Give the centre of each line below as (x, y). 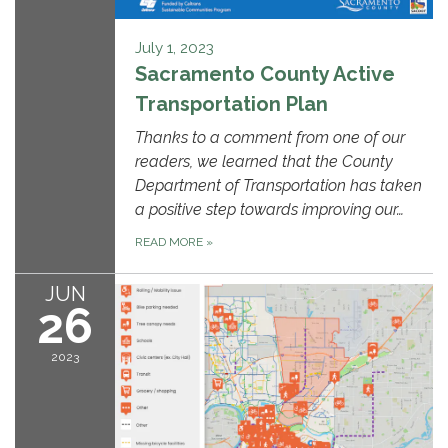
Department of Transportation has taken (278, 185)
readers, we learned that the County (264, 161)
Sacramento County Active (265, 73)
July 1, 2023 (174, 47)
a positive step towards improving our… (269, 209)
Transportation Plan (231, 103)
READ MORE (170, 241)
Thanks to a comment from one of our (270, 137)
